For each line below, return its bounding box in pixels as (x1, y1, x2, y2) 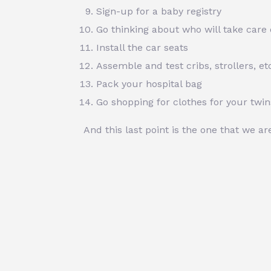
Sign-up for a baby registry (96, 5, 221, 18)
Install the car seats (96, 42, 188, 54)
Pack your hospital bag (96, 78, 202, 90)
